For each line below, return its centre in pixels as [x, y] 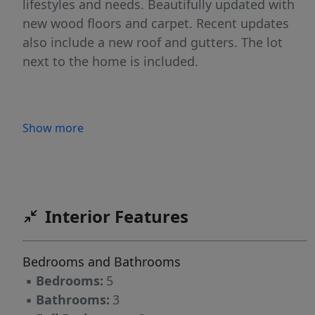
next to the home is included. [110, 62]
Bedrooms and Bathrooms [102, 262]
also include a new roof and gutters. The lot [153, 43]
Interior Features [117, 217]
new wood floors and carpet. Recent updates [156, 24]
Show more [53, 128]
